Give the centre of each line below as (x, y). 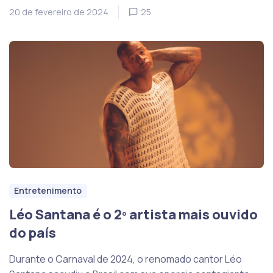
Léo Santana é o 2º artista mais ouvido (133, 215)
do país (33, 233)
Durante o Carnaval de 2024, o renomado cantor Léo (126, 259)
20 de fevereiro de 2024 (59, 12)
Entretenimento (48, 191)
